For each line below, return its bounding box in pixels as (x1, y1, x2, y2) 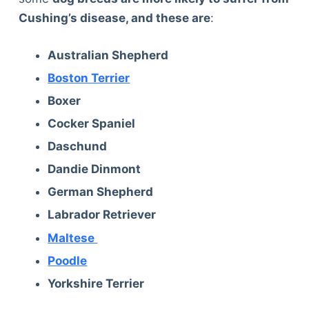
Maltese (48, 230, 98, 245)
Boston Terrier (48, 70, 130, 85)
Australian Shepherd (48, 48, 169, 62)
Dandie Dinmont (48, 162, 141, 177)
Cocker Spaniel (48, 117, 136, 131)
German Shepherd (48, 185, 154, 199)
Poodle (48, 253, 88, 268)
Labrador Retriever (48, 208, 157, 222)
